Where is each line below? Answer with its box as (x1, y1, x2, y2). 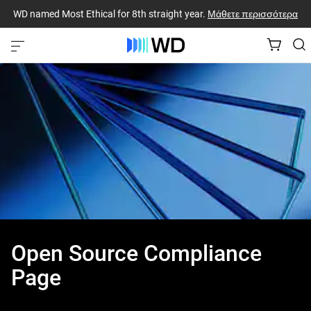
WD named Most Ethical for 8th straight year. (13, 8, 208, 19)
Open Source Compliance (11, 240, 262, 267)
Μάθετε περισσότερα (208, 8, 298, 19)
